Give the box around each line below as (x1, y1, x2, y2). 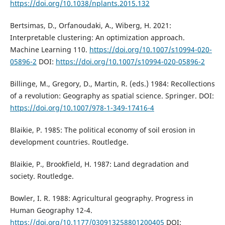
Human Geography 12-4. (10, 205, 92, 215)
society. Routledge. (10, 171, 74, 181)
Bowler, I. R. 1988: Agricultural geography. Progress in (10, 193, 193, 203)
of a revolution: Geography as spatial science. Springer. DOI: (10, 90, 214, 100)
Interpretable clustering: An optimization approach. (10, 32, 185, 42)
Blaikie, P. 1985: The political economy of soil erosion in (10, 125, 195, 135)
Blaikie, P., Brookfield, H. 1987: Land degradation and (10, 159, 189, 169)
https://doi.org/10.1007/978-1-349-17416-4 (10, 102, 154, 113)
